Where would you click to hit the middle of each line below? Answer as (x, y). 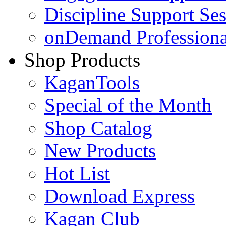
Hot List (77, 173)
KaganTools (92, 82)
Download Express (120, 196)
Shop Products (82, 60)
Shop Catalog (98, 128)
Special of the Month (128, 105)
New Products (100, 150)
